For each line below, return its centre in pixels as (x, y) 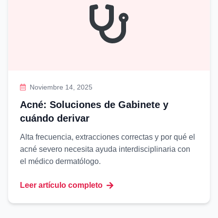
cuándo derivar (55, 118)
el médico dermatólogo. (60, 161)
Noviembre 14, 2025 (61, 87)
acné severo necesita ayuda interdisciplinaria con (105, 149)
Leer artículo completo (61, 185)
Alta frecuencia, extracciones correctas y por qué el (108, 137)
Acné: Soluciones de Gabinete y (94, 105)
